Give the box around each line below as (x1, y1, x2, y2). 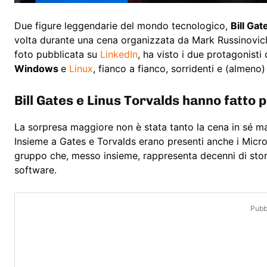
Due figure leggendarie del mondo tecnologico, (14, 20, 231, 32)
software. (14, 164, 57, 176)
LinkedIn (100, 48, 138, 61)
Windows (14, 63, 61, 75)
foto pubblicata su (14, 48, 100, 61)
